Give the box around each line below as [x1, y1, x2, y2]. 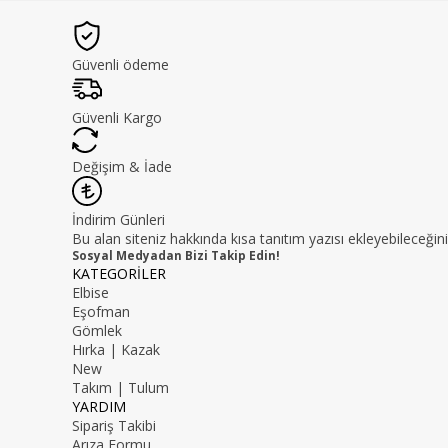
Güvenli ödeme [72, 55, 169, 74]
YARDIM [72, 397, 126, 416]
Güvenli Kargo [72, 108, 162, 127]
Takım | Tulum [72, 378, 169, 397]
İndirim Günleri [72, 210, 165, 229]
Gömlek [72, 321, 122, 340]
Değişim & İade [72, 157, 172, 176]
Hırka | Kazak [72, 340, 160, 359]
